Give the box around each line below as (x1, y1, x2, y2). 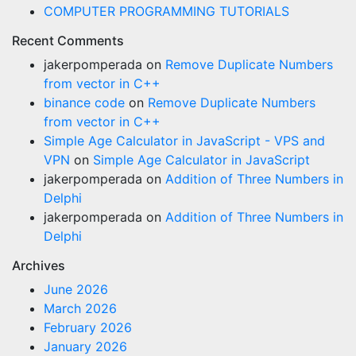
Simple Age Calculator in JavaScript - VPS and (44, 133, 325, 149)
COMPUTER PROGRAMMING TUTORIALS (44, 3, 289, 19)
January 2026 (44, 339, 127, 354)
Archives (12, 257, 65, 273)
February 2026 (44, 319, 132, 335)
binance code (44, 95, 125, 110)
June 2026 (44, 281, 108, 297)
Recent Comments (12, 33, 124, 48)
